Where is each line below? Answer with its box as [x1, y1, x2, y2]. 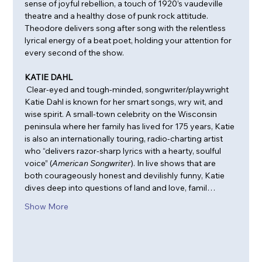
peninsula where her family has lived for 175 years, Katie [25, 120, 237, 132]
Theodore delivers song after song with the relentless [25, 22, 228, 33]
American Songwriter [52, 157, 131, 168]
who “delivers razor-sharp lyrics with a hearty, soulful [25, 145, 223, 156]
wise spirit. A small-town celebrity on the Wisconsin [25, 108, 219, 119]
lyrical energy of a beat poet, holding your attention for [25, 35, 234, 46]
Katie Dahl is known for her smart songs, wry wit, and [25, 96, 225, 107]
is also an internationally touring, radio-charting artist [25, 133, 225, 144]
